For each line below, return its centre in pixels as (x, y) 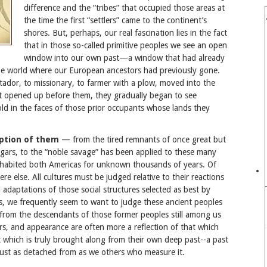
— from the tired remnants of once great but (142, 139)
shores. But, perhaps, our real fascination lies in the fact (125, 32)
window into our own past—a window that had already (124, 58)
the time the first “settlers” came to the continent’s (115, 20)
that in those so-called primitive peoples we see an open (125, 45)
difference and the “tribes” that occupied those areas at (124, 7)
